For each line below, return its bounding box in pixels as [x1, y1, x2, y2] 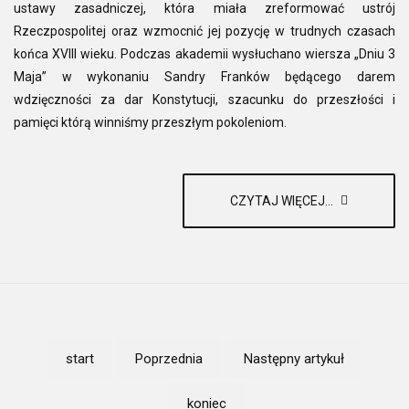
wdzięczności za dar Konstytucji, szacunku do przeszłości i [14, 91, 395, 107]
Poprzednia [134, 350, 203, 367]
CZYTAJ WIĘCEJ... [230, 193, 336, 208]
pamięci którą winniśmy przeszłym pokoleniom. [14, 114, 287, 130]
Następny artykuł [243, 350, 344, 367]
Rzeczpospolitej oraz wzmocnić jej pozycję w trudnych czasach [14, 23, 395, 38]
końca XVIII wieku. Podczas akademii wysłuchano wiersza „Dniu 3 [14, 46, 395, 61]
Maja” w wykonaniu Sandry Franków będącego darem [14, 68, 395, 84]
